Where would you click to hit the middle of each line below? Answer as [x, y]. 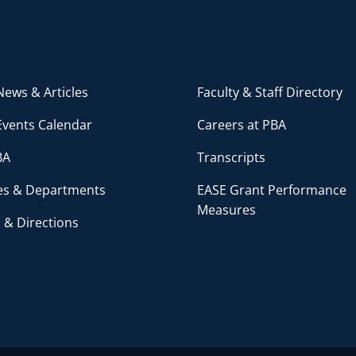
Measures [226, 210]
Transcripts [231, 158]
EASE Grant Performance [272, 190]
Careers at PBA [242, 125]
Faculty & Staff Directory [270, 93]
